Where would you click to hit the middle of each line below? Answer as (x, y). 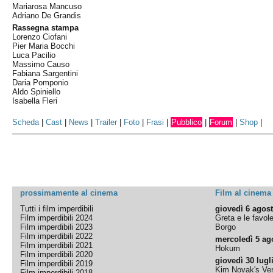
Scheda (26, 122)
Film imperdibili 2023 (57, 227)
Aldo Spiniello (37, 92)
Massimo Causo (41, 64)
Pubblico (187, 122)
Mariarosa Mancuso (47, 6)
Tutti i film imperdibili (57, 209)
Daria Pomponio (41, 83)
